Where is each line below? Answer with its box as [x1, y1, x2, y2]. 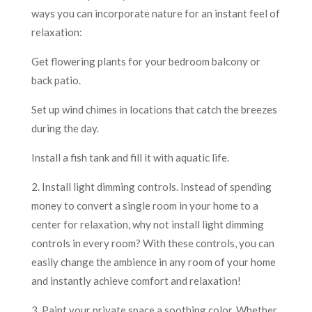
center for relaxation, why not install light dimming [31, 217, 264, 231]
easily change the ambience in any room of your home [31, 255, 276, 268]
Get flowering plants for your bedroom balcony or [31, 54, 260, 68]
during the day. [31, 121, 99, 134]
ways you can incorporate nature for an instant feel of [31, 6, 280, 19]
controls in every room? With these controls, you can [31, 236, 274, 249]
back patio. [31, 73, 81, 86]
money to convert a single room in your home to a [31, 198, 258, 212]
